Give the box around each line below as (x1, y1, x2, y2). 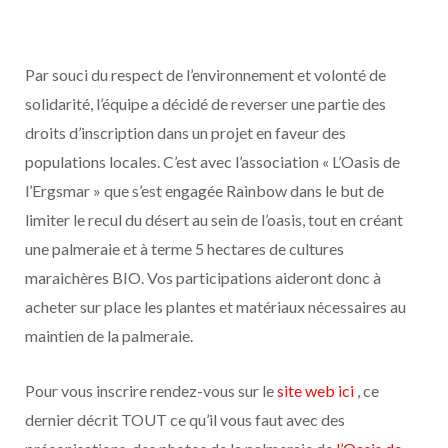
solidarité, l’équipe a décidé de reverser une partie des (25, 94, 386, 113)
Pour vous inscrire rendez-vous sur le (25, 381, 277, 400)
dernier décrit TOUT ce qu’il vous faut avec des (25, 410, 345, 429)
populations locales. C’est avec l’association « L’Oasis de (25, 152, 400, 171)
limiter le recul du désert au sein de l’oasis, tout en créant (25, 210, 403, 229)
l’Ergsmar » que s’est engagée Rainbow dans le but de (25, 181, 384, 200)
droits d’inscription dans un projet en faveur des (25, 123, 346, 142)
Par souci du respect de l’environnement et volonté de (25, 65, 386, 84)
